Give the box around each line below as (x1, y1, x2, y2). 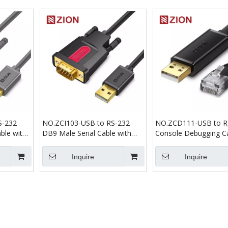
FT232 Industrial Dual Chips (42, 138, 132, 148)
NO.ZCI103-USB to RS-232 (42, 118, 130, 128)
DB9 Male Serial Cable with (42, 128, 131, 138)
